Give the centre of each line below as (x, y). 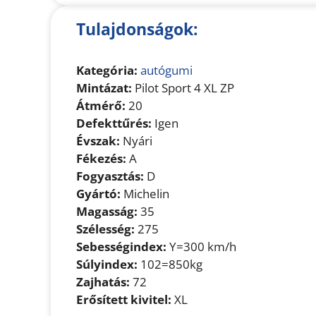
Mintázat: (104, 88)
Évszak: (98, 141)
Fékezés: (101, 159)
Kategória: (107, 71)
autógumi (166, 71)
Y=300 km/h (201, 247)
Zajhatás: (103, 282)
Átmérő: (101, 106)
